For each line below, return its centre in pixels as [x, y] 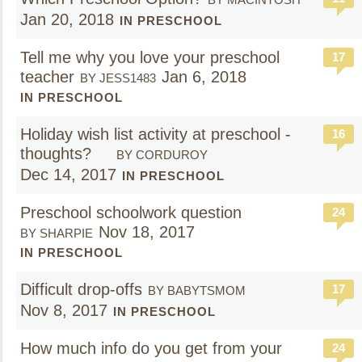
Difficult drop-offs [81, 289]
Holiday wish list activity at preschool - [156, 134]
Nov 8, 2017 [64, 310]
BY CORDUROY [162, 155]
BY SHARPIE [57, 233]
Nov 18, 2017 [147, 232]
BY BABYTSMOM [197, 290]
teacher [47, 77]
